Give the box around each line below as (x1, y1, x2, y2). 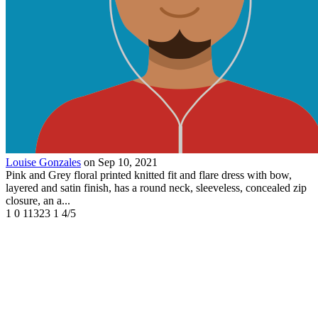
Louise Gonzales (6, 156, 81, 169)
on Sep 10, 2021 (84, 156, 158, 169)
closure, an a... (6, 194, 70, 207)
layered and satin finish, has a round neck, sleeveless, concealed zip (6, 182, 307, 194)
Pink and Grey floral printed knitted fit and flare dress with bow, (6, 169, 292, 182)
